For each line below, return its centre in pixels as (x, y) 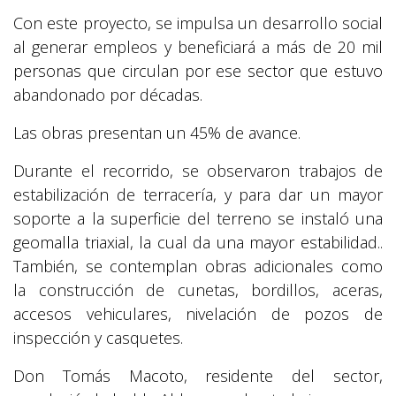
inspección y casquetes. (100, 338)
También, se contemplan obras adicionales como (198, 267)
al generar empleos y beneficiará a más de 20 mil (198, 47)
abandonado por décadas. (110, 95)
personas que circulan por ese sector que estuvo (198, 71)
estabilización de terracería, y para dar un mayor (198, 195)
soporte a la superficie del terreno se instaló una (198, 219)
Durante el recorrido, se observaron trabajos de (198, 171)
